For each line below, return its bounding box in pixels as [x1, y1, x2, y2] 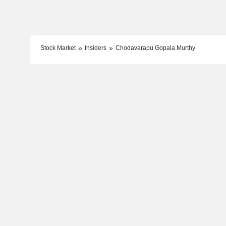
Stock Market [40, 44, 76, 51]
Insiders [84, 44, 106, 51]
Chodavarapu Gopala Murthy [115, 44, 195, 51]
